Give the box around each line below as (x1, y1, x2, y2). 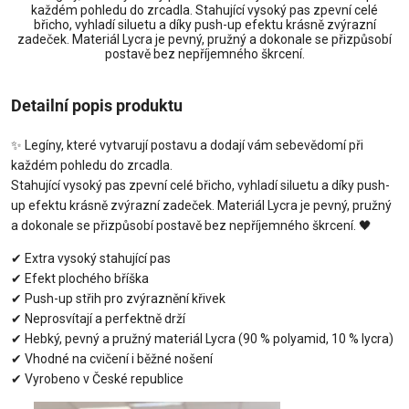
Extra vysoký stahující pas (22, 250, 171, 266)
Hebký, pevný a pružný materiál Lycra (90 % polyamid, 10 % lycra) (22, 330, 393, 346)
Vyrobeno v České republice (22, 371, 184, 386)
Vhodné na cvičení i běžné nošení (22, 351, 213, 366)
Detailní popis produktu (11, 95, 183, 115)
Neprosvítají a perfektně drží (22, 310, 185, 326)
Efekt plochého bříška (22, 270, 149, 286)
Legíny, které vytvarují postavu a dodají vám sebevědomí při (22, 137, 363, 152)
